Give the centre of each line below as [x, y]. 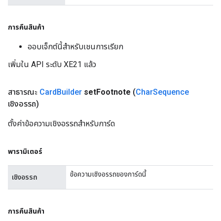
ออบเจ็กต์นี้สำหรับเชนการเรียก [75, 47]
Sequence [171, 92]
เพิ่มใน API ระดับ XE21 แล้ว [52, 64]
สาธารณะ [24, 92]
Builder [69, 92]
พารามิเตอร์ [25, 151]
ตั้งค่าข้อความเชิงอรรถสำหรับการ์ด [61, 124]
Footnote [113, 92]
